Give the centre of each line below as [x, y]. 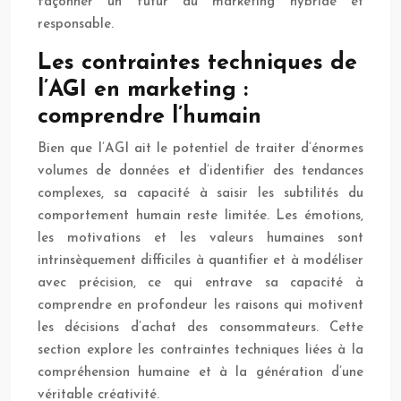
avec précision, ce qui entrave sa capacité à [200, 284]
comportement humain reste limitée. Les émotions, [200, 217]
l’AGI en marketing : [143, 90]
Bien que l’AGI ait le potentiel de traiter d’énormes [200, 149]
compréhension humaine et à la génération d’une [200, 373]
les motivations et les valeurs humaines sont [200, 239]
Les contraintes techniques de [197, 64]
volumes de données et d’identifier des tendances [200, 172]
